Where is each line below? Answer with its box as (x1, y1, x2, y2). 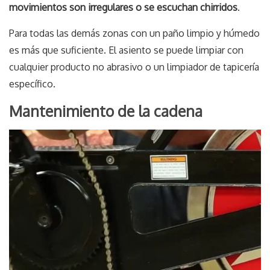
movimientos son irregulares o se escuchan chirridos (9, 1, 237, 14)
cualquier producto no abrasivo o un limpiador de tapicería (9, 61, 259, 74)
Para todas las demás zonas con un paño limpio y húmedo (9, 27, 260, 40)
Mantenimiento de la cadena (9, 101, 202, 121)
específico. (9, 78, 55, 90)
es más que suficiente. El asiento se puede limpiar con (9, 44, 243, 57)
